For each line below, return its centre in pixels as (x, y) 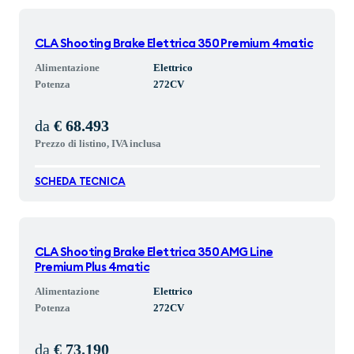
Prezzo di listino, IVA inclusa (98, 143)
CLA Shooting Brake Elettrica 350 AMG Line (154, 252)
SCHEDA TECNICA (80, 183)
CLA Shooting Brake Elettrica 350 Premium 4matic (173, 43)
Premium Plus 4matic (92, 267)
